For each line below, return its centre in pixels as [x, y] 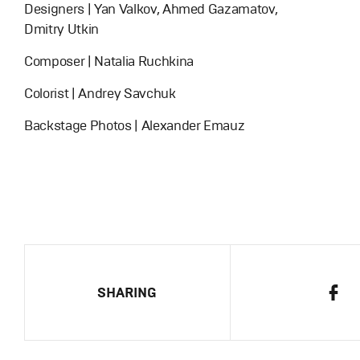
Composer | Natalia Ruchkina [109, 61]
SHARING [127, 292]
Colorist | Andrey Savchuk [100, 93]
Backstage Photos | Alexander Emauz [135, 125]
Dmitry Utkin [61, 29]
